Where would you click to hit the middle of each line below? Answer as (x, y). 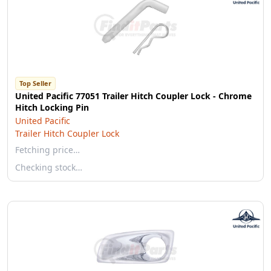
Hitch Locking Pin (52, 107)
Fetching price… (47, 150)
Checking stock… (49, 167)
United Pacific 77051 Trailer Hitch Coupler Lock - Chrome (133, 96)
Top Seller (35, 83)
